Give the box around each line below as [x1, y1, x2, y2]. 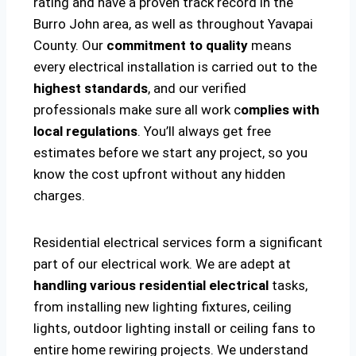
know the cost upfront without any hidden [33, 166, 285, 183]
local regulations [33, 123, 137, 140]
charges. [33, 188, 85, 204]
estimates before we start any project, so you [33, 145, 308, 161]
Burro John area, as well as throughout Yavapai [33, 16, 313, 33]
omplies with [241, 102, 319, 118]
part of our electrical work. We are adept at [33, 256, 291, 273]
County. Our [33, 37, 106, 54]
